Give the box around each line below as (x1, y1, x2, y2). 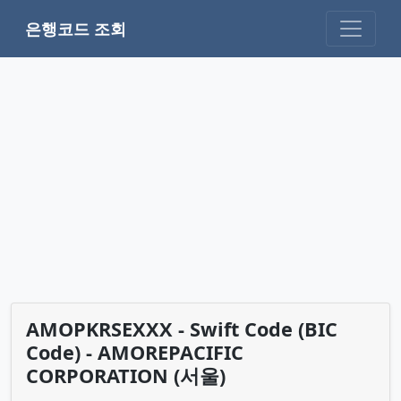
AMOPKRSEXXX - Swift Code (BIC (26, 315, 337, 342)
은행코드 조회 (25, 17, 126, 39)
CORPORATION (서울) (26, 362, 226, 388)
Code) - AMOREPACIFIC (26, 338, 243, 365)
